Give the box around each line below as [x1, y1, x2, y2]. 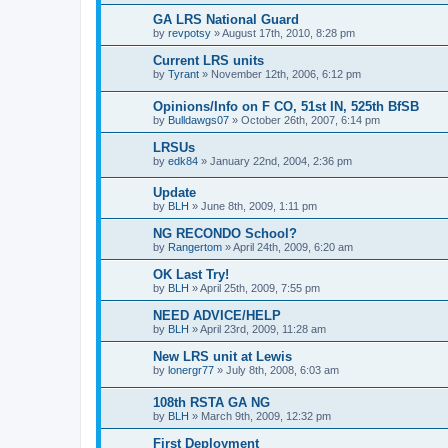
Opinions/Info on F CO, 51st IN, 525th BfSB [153, 98, 419, 114]
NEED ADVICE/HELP [153, 308, 281, 324]
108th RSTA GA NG [153, 394, 270, 410]
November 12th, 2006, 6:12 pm [211, 67, 361, 80]
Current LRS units [153, 52, 264, 68]
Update [153, 185, 196, 201]
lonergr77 [168, 364, 214, 377]
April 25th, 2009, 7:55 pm [200, 282, 320, 295]
